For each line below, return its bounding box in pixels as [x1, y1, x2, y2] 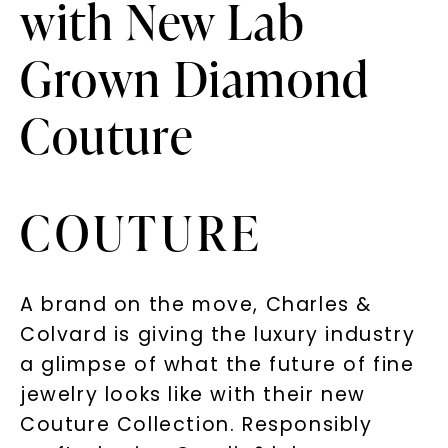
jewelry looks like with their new [19, 381, 366, 408]
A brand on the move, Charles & [19, 291, 372, 318]
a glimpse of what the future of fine [19, 351, 415, 378]
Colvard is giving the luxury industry [19, 321, 416, 348]
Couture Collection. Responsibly [19, 411, 373, 438]
